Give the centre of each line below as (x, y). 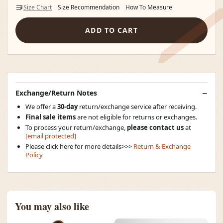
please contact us (155, 127)
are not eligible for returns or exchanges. (136, 117)
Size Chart (38, 7)
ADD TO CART (111, 30)
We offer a (41, 106)
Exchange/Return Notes (56, 93)
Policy (34, 155)
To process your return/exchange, (76, 127)
